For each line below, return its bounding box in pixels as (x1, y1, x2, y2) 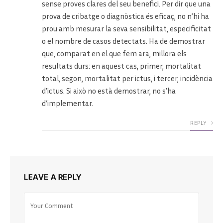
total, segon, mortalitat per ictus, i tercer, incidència (42, 74, 213, 83)
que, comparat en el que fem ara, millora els (42, 49, 187, 58)
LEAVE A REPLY (24, 172, 82, 182)
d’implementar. (42, 99, 93, 108)
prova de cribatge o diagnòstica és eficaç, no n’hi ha (42, 11, 209, 21)
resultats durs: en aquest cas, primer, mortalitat (42, 61, 201, 71)
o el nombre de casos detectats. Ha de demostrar (42, 36, 205, 46)
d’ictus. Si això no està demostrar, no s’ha (42, 86, 176, 96)
